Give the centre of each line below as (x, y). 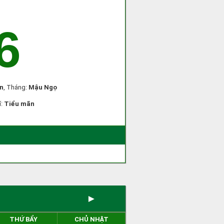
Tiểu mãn (19, 104)
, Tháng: (16, 87)
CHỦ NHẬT (91, 219)
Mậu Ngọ (43, 87)
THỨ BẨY (23, 219)
